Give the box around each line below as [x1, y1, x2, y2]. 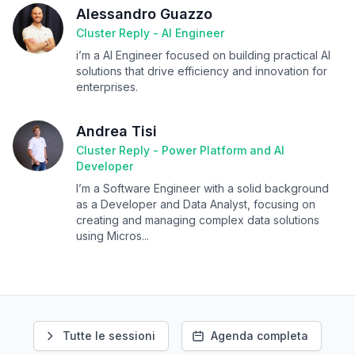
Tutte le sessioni [63, 329, 155, 342]
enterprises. [76, 80, 138, 94]
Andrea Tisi [76, 123, 157, 139]
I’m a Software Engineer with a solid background [76, 181, 329, 195]
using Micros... [76, 229, 149, 242]
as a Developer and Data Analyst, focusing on [76, 197, 315, 211]
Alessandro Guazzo [76, 6, 212, 22]
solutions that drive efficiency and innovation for [76, 64, 327, 78]
